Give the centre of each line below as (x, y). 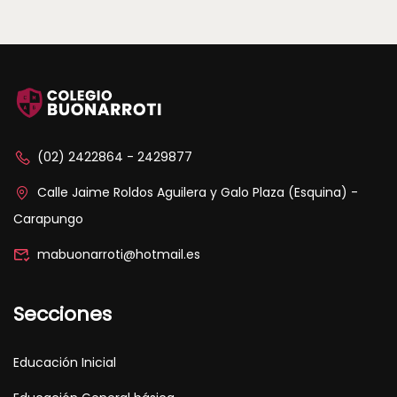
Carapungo (48, 218)
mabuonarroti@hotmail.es (119, 254)
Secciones (62, 314)
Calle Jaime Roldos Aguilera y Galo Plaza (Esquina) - (198, 192)
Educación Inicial (65, 362)
